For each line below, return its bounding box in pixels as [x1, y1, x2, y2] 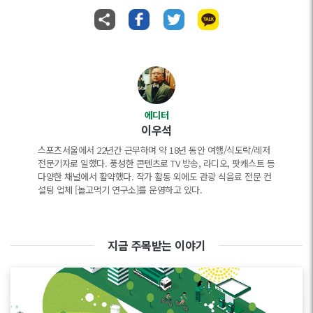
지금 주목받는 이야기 [108, 237, 205, 254]
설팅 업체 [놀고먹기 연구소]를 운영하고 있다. [38, 182, 202, 196]
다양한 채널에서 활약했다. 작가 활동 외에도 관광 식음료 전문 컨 [38, 169, 271, 183]
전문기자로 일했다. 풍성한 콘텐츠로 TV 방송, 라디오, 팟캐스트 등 [38, 156, 275, 170]
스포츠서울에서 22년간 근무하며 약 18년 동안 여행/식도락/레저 [38, 143, 270, 156]
